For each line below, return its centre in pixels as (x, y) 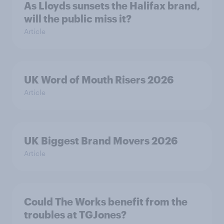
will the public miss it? (78, 19)
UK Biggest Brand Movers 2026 (101, 141)
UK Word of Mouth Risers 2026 (99, 80)
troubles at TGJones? (75, 215)
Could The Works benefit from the (106, 202)
